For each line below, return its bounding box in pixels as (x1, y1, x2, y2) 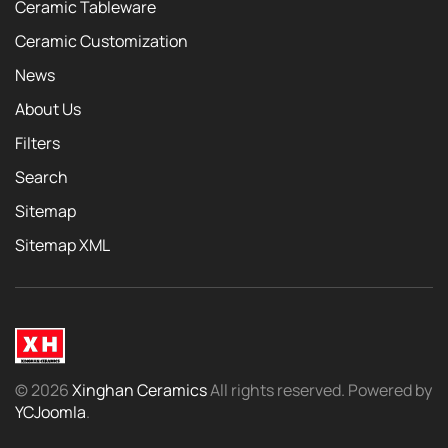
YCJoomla (15, 400, 86, 423)
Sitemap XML (15, 234, 110, 257)
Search (15, 166, 68, 189)
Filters (15, 132, 60, 155)
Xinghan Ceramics (72, 378, 207, 401)
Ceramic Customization (15, 30, 188, 53)
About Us (15, 98, 81, 121)
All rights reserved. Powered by (207, 378, 432, 401)
